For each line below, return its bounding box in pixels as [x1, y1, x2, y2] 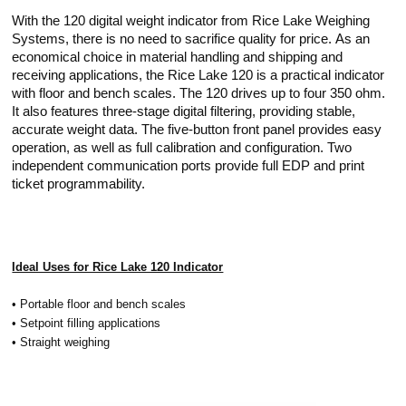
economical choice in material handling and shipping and [12, 49, 343, 64]
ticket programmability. [12, 176, 146, 191]
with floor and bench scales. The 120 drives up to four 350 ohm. [12, 85, 386, 101]
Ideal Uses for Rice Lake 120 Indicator [12, 259, 224, 274]
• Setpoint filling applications [12, 315, 161, 330]
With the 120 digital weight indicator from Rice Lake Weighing [12, 13, 371, 28]
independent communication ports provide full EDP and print [12, 158, 365, 173]
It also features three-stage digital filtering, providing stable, [12, 103, 356, 119]
